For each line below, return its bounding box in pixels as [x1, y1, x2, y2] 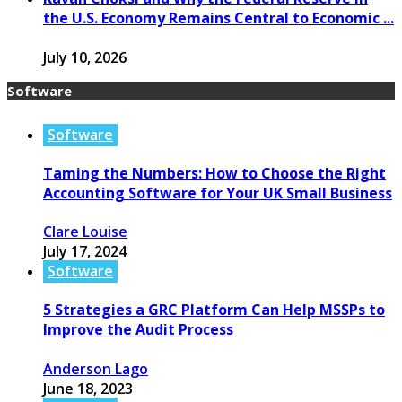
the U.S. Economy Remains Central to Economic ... [43, 8, 394, 29]
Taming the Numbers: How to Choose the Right [43, 162, 386, 183]
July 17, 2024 [43, 241, 127, 262]
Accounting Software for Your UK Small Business [43, 182, 392, 203]
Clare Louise [43, 222, 127, 242]
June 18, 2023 [43, 378, 133, 398]
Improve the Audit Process [43, 319, 233, 340]
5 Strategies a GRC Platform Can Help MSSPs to [43, 300, 385, 320]
